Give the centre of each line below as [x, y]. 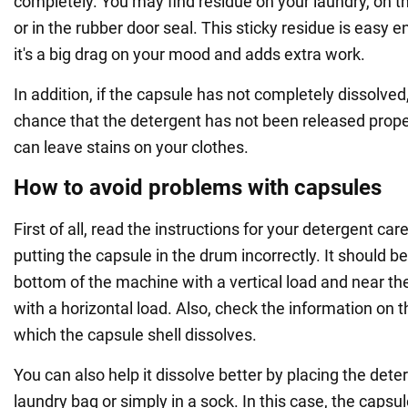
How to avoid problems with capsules [198, 187]
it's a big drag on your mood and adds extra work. [189, 54]
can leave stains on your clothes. [131, 147]
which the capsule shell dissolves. [135, 334]
